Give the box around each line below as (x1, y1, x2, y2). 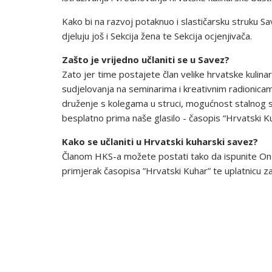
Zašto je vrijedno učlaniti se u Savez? (62, 53, 229, 66)
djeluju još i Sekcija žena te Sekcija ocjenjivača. (62, 30, 252, 42)
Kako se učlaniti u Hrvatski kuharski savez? (62, 135, 258, 148)
